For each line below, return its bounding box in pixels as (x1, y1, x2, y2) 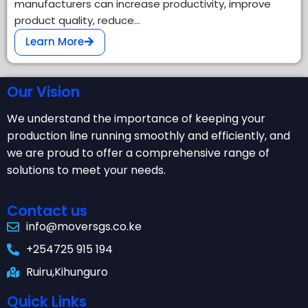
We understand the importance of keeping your (7, 111, 265, 126)
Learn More (25, 34, 84, 49)
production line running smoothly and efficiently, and (7, 128, 290, 144)
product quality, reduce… (14, 13, 140, 27)
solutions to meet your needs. (7, 162, 166, 178)
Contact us (7, 201, 87, 221)
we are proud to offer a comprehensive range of (7, 145, 269, 161)
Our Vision (7, 82, 80, 102)
